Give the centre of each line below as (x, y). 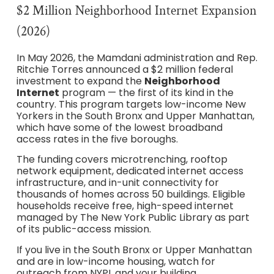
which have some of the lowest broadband (119, 127)
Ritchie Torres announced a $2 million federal (124, 69)
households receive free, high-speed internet (125, 206)
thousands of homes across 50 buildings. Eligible (131, 194)
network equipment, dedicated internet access (130, 171)
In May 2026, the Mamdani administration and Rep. (137, 57)
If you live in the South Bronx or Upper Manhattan (134, 250)
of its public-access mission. (83, 229)
